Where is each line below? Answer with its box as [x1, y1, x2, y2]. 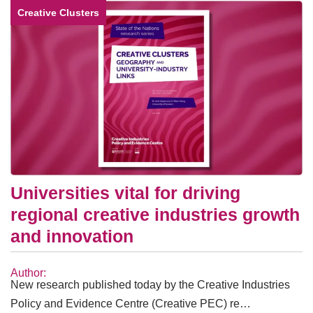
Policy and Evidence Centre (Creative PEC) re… [10, 297, 251, 310]
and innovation [10, 226, 133, 246]
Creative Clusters [17, 6, 99, 18]
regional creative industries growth [10, 204, 300, 224]
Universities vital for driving [10, 182, 240, 203]
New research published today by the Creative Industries [10, 278, 290, 291]
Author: [10, 266, 46, 279]
